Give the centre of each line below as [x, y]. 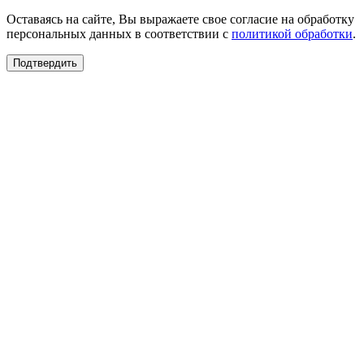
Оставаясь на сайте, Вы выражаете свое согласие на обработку [180, 19]
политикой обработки [292, 34]
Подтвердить [45, 63]
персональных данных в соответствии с [119, 34]
